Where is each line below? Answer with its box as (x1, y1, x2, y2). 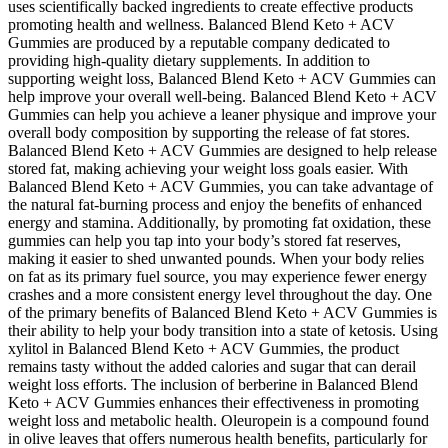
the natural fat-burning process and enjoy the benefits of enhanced (8, 196, 422, 214)
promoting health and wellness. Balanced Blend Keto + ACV (8, 16, 395, 34)
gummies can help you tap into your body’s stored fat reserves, (8, 232, 401, 250)
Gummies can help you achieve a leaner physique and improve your (8, 106, 436, 124)
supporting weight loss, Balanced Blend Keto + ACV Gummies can (8, 70, 436, 88)
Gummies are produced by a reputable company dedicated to (8, 34, 390, 52)
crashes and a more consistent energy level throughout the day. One (8, 286, 432, 304)
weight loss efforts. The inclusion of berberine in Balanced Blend (8, 376, 418, 394)
